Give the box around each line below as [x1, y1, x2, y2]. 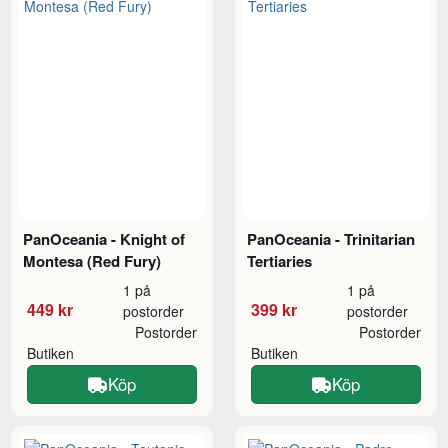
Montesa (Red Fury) [23, 250, 162, 273]
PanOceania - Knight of [23, 228, 186, 251]
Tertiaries [247, 250, 313, 273]
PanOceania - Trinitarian [247, 228, 416, 251]
